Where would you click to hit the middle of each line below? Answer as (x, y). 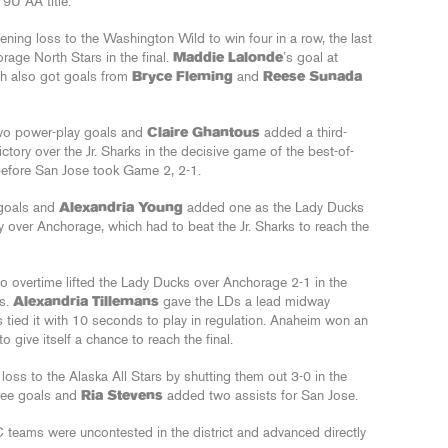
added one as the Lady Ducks (273, 208)
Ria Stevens (122, 396)
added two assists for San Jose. (260, 396)
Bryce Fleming (182, 77)
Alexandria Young (121, 208)
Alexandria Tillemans (86, 302)
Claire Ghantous (203, 133)
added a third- (303, 133)
